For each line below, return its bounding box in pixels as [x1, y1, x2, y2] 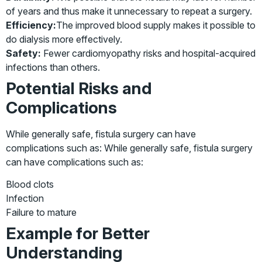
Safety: [6, 47, 41, 59]
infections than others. [6, 61, 100, 73]
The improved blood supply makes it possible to [56, 19, 256, 31]
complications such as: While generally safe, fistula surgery [6, 142, 253, 154]
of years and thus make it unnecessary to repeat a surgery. [6, 5, 252, 17]
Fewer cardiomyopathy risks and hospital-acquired [41, 47, 256, 59]
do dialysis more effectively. [6, 33, 122, 45]
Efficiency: [6, 19, 56, 31]
